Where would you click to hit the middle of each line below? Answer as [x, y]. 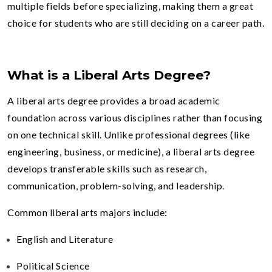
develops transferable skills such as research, [107, 168]
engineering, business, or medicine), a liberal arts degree [131, 151]
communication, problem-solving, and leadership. [116, 185]
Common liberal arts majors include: [87, 212]
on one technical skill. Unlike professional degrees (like [129, 134]
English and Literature [65, 239]
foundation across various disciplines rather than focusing [135, 117]
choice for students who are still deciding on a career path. [136, 22]
